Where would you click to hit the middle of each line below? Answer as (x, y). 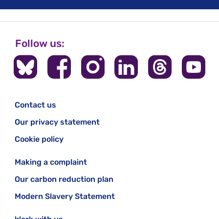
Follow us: (40, 43)
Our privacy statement (57, 122)
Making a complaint (51, 162)
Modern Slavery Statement (65, 196)
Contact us (35, 105)
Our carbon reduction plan (64, 179)
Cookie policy (39, 139)
